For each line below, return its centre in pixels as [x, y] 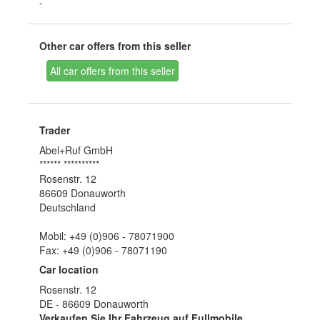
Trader [54, 130]
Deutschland [67, 207]
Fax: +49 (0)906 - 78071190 [103, 250]
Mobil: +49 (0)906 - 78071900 [106, 236]
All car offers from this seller [112, 71]
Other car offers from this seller [115, 46]
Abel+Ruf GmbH [76, 150]
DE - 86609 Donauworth [94, 304]
